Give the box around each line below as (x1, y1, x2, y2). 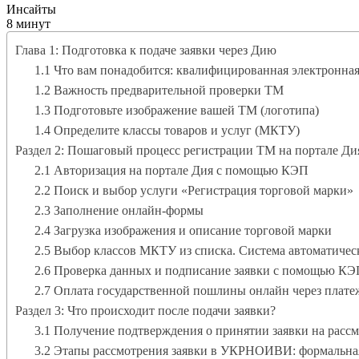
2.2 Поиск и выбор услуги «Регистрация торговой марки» (34, 183, 353, 197)
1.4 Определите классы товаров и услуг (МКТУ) (34, 123, 300, 137)
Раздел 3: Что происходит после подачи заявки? (15, 303, 276, 317)
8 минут (6, 16, 50, 30)
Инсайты (6, 2, 56, 16)
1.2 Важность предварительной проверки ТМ (34, 83, 284, 97)
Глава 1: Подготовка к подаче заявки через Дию (15, 42, 276, 57)
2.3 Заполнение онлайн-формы (34, 203, 204, 217)
